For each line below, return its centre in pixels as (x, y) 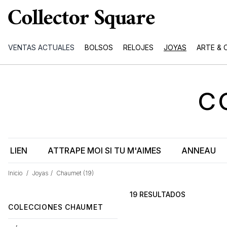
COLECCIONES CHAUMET (56, 207)
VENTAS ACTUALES (41, 47)
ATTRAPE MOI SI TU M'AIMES (104, 150)
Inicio (15, 173)
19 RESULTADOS (158, 194)
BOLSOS (99, 47)
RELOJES (138, 47)
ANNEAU (199, 150)
